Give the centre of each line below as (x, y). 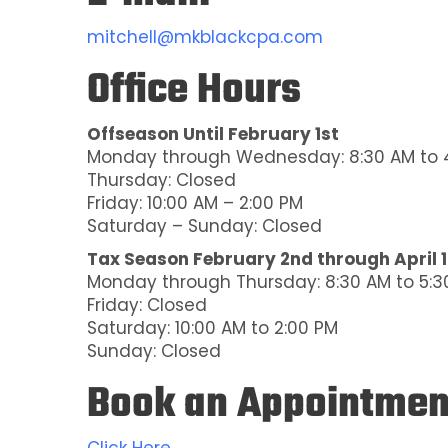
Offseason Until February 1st (213, 134)
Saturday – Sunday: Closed (204, 226)
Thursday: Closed (161, 180)
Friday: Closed (147, 305)
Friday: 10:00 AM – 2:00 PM (195, 203)
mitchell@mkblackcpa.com (205, 37)
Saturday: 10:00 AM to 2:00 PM (212, 328)
